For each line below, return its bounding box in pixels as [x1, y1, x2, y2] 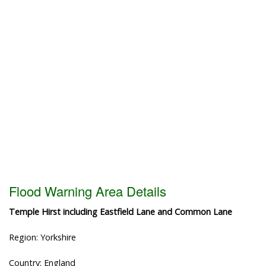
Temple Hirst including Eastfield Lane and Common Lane [9, 205, 232, 217]
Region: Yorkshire [9, 231, 76, 243]
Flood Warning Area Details [9, 181, 166, 200]
